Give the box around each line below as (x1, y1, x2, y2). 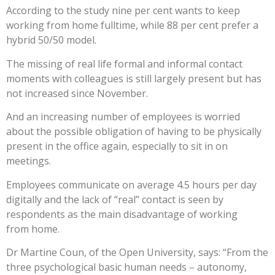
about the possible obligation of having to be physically (6, 125, 261, 139)
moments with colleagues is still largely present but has (6, 71, 261, 85)
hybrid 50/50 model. (6, 33, 96, 47)
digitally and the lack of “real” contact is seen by (6, 192, 223, 206)
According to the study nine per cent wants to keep (6, 4, 240, 18)
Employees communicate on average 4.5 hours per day (6, 177, 257, 192)
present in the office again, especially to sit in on (6, 139, 228, 153)
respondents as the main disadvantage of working (6, 207, 238, 221)
